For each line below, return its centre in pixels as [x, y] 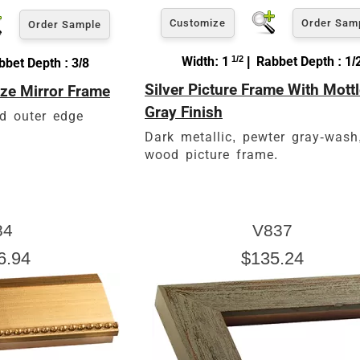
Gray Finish [184, 112]
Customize [198, 22]
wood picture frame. [211, 154]
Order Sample [65, 24]
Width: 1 [205, 61]
